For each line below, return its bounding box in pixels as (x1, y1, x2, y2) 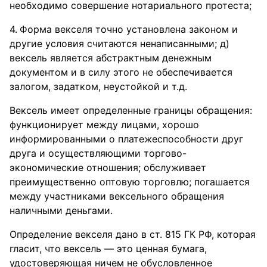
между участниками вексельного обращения (10, 190, 224, 202)
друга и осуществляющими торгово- (10, 147, 187, 159)
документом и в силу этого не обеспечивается (10, 66, 232, 78)
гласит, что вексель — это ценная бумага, (10, 243, 207, 254)
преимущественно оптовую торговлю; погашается (10, 176, 250, 188)
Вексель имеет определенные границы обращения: (10, 104, 252, 116)
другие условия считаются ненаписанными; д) (10, 38, 229, 49)
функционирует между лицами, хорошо (10, 119, 199, 131)
